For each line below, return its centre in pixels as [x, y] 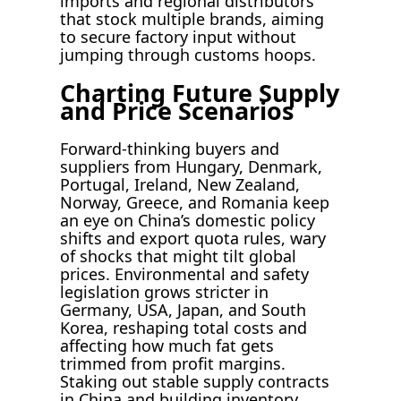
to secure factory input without [179, 37]
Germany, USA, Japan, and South [183, 310]
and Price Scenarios [177, 110]
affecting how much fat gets [167, 346]
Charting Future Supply [200, 92]
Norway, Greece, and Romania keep [195, 203]
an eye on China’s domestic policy [188, 221]
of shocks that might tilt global [179, 256]
